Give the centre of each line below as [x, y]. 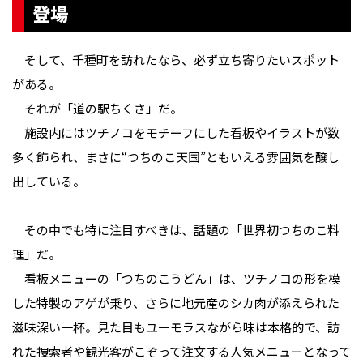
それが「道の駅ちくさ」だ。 [97, 109]
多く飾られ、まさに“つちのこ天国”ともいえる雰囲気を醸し [176, 157]
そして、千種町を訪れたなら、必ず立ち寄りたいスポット [176, 60]
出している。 [49, 181]
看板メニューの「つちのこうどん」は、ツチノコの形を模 [176, 279]
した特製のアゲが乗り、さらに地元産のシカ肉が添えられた [176, 303]
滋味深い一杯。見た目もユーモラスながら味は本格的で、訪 [176, 327]
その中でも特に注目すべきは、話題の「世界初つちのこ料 [176, 230]
